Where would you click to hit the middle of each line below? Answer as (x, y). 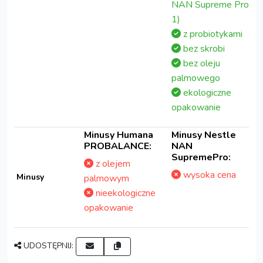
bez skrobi (203, 48)
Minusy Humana (119, 135)
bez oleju (200, 63)
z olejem (112, 163)
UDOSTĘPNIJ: (48, 245)
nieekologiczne (124, 193)
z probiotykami (212, 34)
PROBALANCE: (118, 146)
